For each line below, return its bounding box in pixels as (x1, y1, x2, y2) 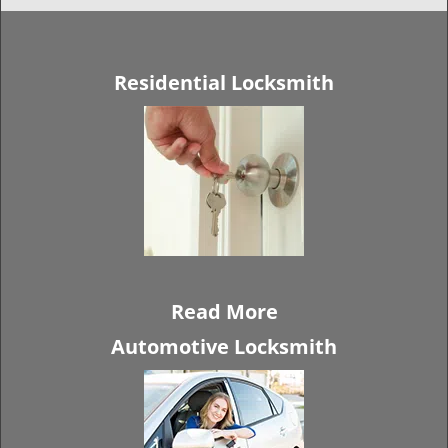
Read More (170, 298, 278, 325)
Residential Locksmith (114, 69, 334, 96)
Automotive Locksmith (111, 333, 337, 360)
